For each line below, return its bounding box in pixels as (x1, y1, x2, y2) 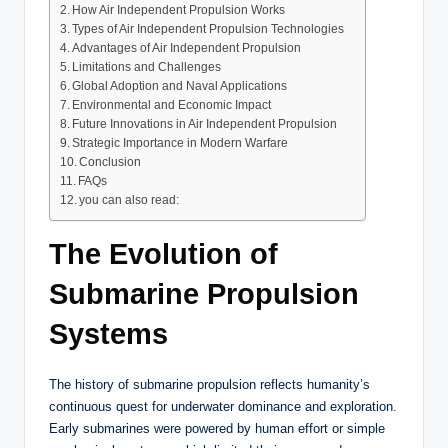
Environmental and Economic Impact (72, 99, 272, 112)
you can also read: (79, 194, 180, 207)
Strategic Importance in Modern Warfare (72, 137, 289, 150)
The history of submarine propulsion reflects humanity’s (49, 377, 370, 393)
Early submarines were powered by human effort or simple (49, 421, 385, 437)
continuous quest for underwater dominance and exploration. (49, 399, 397, 415)
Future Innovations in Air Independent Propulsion (72, 118, 338, 131)
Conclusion (79, 156, 142, 169)
